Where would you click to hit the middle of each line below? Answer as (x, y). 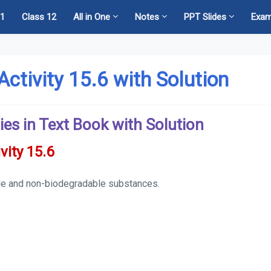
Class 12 (39, 17)
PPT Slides (205, 17)
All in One (92, 17)
